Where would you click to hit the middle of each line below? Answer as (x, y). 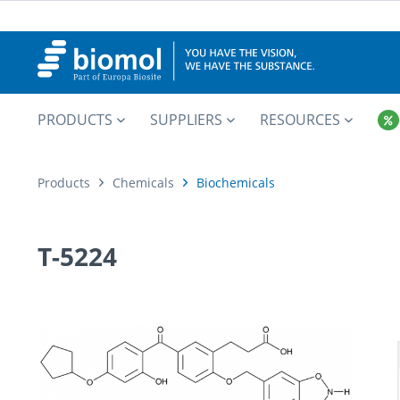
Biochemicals (236, 183)
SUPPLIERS (186, 120)
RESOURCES (300, 120)
